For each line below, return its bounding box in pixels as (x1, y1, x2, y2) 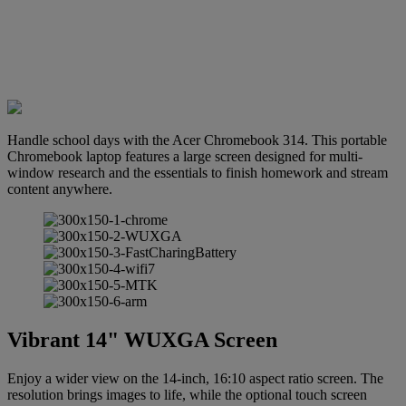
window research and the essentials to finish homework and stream (7, 164, 388, 180)
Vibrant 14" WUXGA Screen (7, 327, 277, 352)
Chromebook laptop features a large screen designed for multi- (7, 148, 362, 164)
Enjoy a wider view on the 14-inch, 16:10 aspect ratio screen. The (7, 370, 383, 386)
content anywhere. (7, 180, 112, 197)
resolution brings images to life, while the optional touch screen (7, 386, 367, 402)
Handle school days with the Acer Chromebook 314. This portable (7, 131, 387, 148)
